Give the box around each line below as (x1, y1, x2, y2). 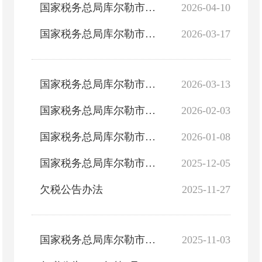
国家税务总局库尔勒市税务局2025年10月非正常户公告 (145, 234, 156, 246)
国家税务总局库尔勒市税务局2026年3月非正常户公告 (145, 2, 156, 13)
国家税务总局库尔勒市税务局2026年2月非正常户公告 (145, 78, 156, 90)
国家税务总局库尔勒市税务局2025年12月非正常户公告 (145, 131, 156, 143)
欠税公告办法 (40, 184, 104, 195)
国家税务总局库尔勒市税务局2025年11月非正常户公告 (145, 157, 156, 169)
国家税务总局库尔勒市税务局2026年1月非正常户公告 (145, 105, 156, 116)
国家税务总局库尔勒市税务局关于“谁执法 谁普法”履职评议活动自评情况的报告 (145, 28, 156, 40)
